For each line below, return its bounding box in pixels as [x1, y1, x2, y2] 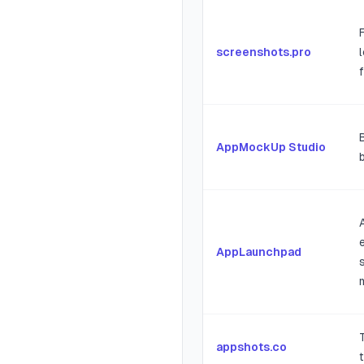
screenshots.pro [216, 45, 311, 59]
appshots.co [216, 340, 287, 354]
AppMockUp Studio [216, 141, 326, 154]
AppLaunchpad [216, 245, 301, 259]
